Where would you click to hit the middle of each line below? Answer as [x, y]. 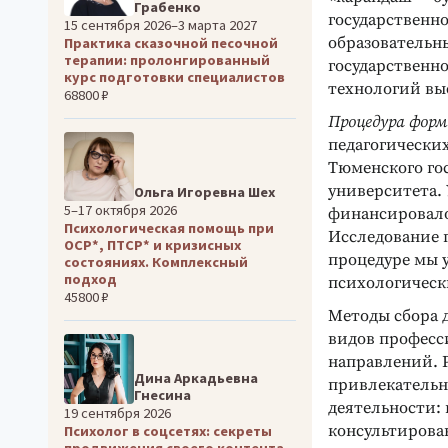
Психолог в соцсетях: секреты [168, 430]
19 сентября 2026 [117, 412]
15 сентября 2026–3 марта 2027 [160, 24]
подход [90, 279]
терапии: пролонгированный [167, 59]
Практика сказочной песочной [171, 42]
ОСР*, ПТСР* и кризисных [152, 245]
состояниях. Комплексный [156, 262]
